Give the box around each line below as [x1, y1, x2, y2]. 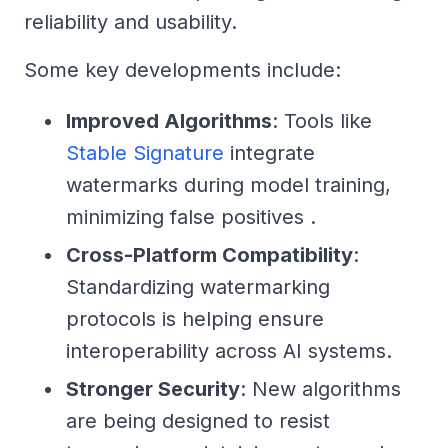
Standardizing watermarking [66, 275, 330, 300]
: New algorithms [240, 377, 401, 402]
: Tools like [272, 109, 372, 134]
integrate [224, 141, 315, 166]
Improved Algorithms [66, 109, 272, 134]
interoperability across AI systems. [66, 339, 392, 364]
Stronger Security [66, 377, 240, 402]
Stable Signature [66, 141, 224, 166]
